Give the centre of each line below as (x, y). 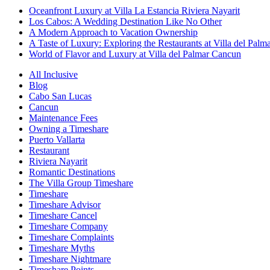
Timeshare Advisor (65, 205)
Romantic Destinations (72, 172)
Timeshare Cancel (63, 216)
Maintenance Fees (63, 118)
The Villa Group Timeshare (81, 183)
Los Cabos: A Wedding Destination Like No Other (125, 22)
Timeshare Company (68, 227)
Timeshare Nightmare (70, 259)
